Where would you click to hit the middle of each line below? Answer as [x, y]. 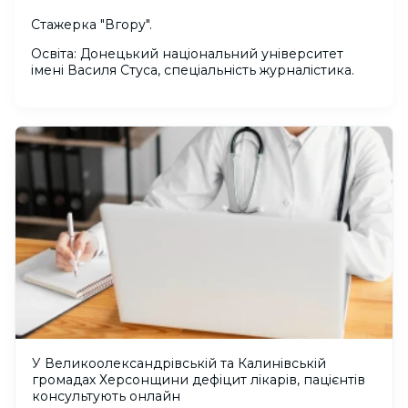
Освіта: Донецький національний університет [187, 54]
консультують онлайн [106, 397]
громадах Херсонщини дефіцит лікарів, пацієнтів [199, 380]
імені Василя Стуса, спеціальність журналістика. [193, 70]
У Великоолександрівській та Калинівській [179, 364]
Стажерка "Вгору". [92, 25]
